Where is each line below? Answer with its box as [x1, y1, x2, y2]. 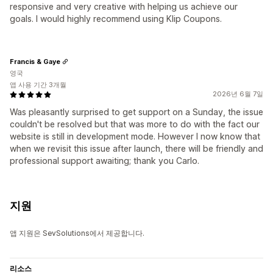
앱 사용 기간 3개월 [10, 80, 66, 90]
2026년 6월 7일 [213, 90, 263, 99]
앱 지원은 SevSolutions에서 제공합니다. [10, 229, 144, 238]
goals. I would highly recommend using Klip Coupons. [10, 13, 222, 24]
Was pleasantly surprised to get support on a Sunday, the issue [10, 107, 263, 118]
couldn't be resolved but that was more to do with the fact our [10, 119, 260, 130]
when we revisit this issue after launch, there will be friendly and [10, 143, 263, 154]
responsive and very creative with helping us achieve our [10, 1, 238, 12]
